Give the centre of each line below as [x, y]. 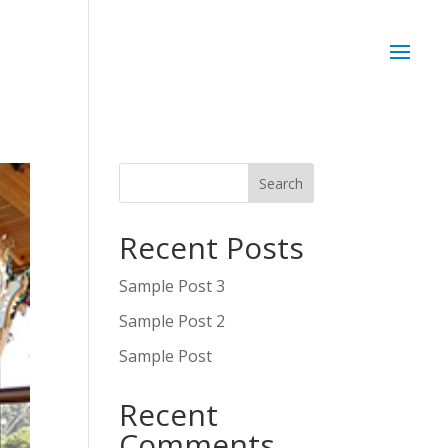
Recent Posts [212, 247]
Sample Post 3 [172, 286]
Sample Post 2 [172, 321]
